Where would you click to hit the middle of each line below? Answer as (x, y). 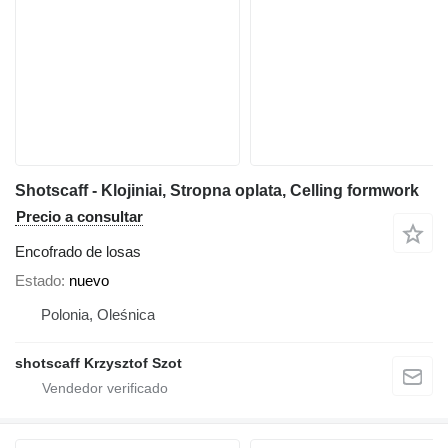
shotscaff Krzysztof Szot (98, 362)
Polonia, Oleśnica (98, 314)
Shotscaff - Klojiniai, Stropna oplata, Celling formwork (217, 190)
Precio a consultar (79, 216)
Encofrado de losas (78, 251)
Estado (38, 280)
